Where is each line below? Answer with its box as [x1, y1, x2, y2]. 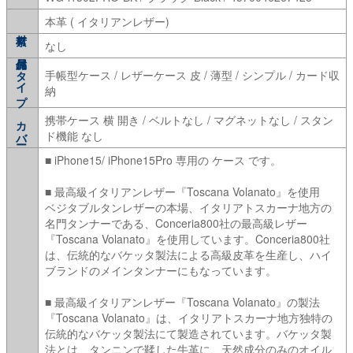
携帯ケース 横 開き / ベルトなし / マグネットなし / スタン [45, 111, 333, 128]
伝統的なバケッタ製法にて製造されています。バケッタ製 [45, 325, 332, 341]
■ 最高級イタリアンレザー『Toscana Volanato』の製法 [45, 293, 320, 310]
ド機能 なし [45, 127, 103, 143]
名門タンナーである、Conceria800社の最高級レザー [45, 214, 307, 231]
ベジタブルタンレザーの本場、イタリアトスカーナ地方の [45, 199, 332, 215]
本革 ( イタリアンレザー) [45, 13, 169, 29]
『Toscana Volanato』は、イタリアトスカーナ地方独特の [45, 309, 333, 325]
